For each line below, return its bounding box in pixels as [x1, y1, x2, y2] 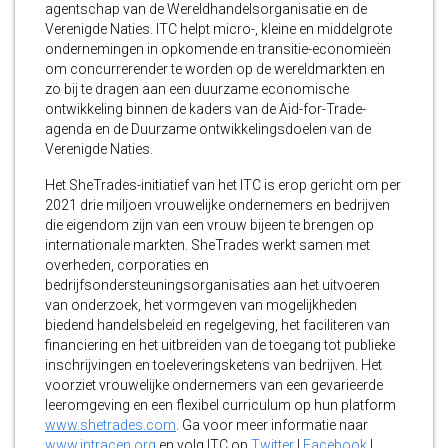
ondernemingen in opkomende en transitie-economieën [45, 41, 391, 58]
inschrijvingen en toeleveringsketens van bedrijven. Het [45, 357, 382, 374]
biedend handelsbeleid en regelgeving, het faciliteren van [45, 317, 390, 334]
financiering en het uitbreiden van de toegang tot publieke [45, 337, 395, 354]
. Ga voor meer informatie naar [176, 417, 368, 434]
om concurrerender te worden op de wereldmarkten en [45, 61, 385, 78]
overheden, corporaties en [45, 257, 209, 274]
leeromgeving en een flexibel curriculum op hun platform [45, 397, 396, 414]
